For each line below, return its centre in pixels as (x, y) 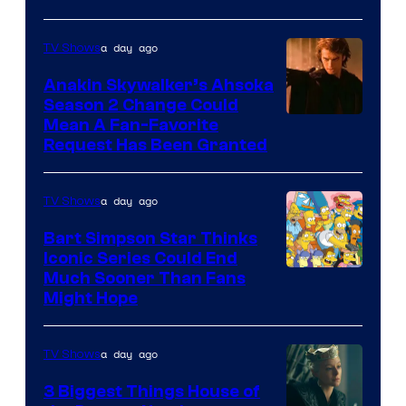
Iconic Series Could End (140, 259)
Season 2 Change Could (141, 106)
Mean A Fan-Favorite (131, 126)
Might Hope (91, 299)
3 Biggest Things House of (152, 392)
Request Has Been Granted (155, 145)
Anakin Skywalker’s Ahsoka (159, 86)
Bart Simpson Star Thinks (150, 239)
